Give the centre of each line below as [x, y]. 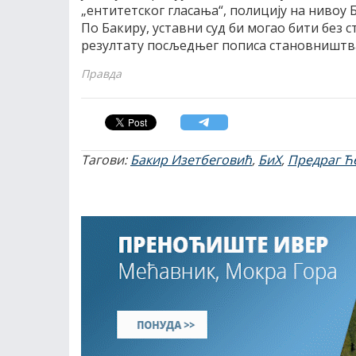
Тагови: [106, 160]
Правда [101, 74]
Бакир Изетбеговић [191, 160]
